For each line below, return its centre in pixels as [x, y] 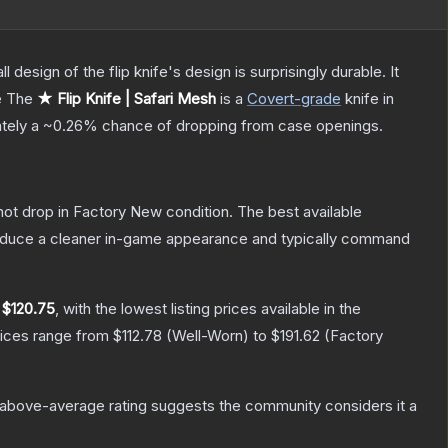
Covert [270, 99]
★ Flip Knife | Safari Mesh [126, 99]
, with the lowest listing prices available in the [208, 309]
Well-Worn [207, 336]
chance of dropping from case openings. [240, 126]
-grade [317, 99]
